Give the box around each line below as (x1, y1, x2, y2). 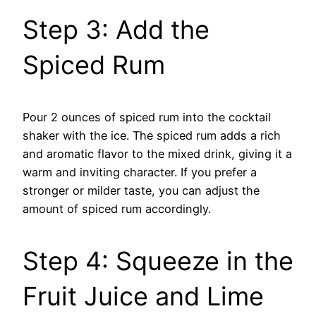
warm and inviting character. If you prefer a (23, 164, 257, 179)
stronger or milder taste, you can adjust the (23, 183, 260, 197)
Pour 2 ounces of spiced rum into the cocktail (23, 109, 271, 124)
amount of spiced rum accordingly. (23, 201, 211, 216)
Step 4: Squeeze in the (23, 245, 293, 276)
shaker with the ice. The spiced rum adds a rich (23, 128, 281, 142)
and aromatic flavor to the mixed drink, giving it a (23, 146, 292, 161)
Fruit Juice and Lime (23, 280, 264, 312)
